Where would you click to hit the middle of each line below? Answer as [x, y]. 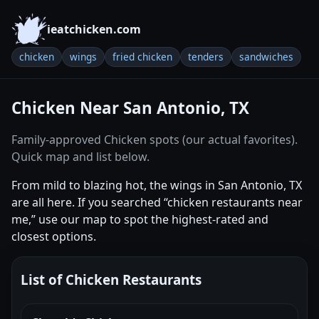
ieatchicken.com [94, 29]
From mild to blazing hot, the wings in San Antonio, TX [157, 185]
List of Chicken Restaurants [111, 279]
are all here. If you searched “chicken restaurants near [157, 202]
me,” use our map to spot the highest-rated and [140, 219]
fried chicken [142, 57]
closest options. [54, 236]
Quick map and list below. [80, 157]
